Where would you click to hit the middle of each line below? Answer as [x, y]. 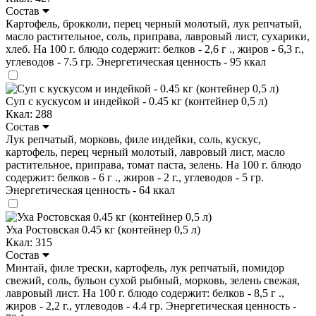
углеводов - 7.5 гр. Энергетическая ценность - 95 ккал [136, 61]
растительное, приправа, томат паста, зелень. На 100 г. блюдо [153, 164]
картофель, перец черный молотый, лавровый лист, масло [145, 152]
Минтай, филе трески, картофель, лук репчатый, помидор [145, 267]
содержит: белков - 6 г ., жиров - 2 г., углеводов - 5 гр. [135, 177]
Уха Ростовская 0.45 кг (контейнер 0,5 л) [103, 229]
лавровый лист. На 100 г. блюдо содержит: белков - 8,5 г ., [145, 293]
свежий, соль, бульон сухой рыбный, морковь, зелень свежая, [153, 280]
